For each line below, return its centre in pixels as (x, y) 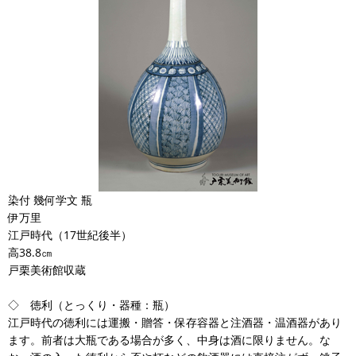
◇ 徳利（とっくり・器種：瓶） (91, 304)
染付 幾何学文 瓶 (50, 199)
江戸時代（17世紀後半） (70, 234)
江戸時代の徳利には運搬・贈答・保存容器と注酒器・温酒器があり (175, 322)
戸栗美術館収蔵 (47, 269)
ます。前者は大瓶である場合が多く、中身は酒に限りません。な (169, 339)
